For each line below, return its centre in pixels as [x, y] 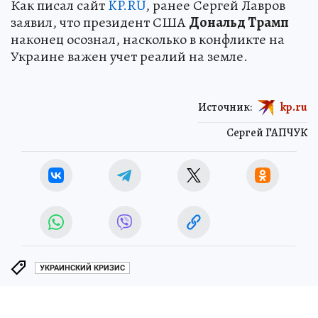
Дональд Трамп [239, 22]
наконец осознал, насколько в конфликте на [148, 39]
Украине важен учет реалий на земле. [129, 56]
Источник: [225, 107]
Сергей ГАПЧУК [267, 132]
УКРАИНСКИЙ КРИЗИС [82, 268]
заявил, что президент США [100, 22]
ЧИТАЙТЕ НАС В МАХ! [155, 308]
